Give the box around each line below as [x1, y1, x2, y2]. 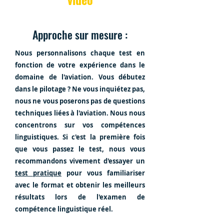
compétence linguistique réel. [15, 204, 113, 213]
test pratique [15, 168, 61, 177]
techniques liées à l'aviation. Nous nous [15, 108, 145, 117]
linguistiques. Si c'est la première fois [15, 132, 145, 141]
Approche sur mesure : [32, 26, 127, 42]
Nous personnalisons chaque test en [15, 48, 145, 57]
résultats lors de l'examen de [15, 192, 145, 201]
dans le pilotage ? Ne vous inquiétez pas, [15, 84, 145, 93]
